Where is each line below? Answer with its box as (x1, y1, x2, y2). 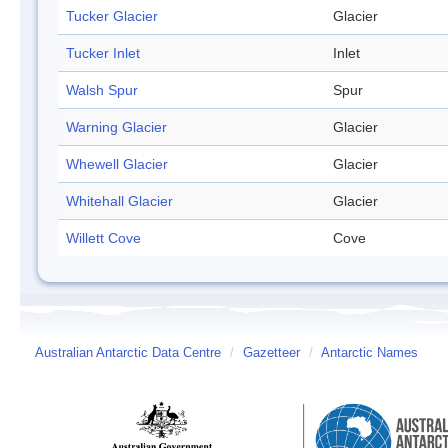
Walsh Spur (66, 82, 138, 99)
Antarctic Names (321, 346, 418, 361)
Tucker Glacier (66, 8, 158, 25)
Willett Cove (66, 230, 141, 247)
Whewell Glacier (66, 156, 168, 173)
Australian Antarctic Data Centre (35, 346, 221, 361)
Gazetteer (243, 346, 300, 361)
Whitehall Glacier (66, 193, 173, 210)
